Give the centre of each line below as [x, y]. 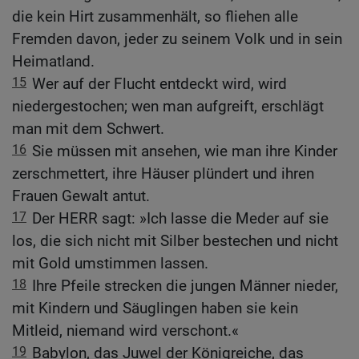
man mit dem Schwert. [88, 129]
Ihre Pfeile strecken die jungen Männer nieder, [185, 286]
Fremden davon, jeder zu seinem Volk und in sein [177, 39]
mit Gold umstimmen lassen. [110, 264]
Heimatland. [53, 62]
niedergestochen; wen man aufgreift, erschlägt [168, 107]
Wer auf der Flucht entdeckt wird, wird [159, 84]
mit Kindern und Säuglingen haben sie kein [155, 309]
